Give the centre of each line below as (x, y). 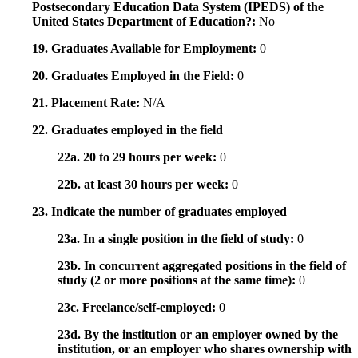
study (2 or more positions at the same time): (178, 280)
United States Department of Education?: (145, 22)
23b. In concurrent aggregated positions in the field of (202, 266)
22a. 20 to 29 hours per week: (139, 157)
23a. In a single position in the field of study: (177, 239)
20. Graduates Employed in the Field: (135, 76)
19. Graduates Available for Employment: (146, 49)
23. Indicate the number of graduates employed (159, 212)
